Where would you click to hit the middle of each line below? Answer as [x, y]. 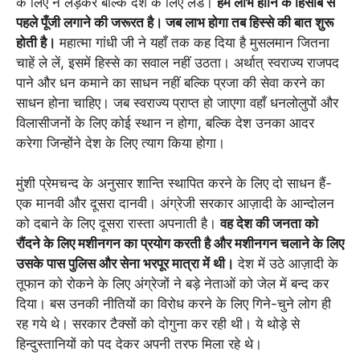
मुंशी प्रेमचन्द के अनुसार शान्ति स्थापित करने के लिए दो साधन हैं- [174, 184]
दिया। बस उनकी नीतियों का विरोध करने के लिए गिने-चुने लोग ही [174, 304]
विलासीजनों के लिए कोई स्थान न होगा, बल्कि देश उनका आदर [165, 123]
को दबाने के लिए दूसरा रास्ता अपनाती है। [118, 224]
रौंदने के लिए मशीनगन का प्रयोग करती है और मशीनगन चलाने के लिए [180, 244]
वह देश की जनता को [269, 224]
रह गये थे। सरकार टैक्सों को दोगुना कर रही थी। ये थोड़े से [158, 324]
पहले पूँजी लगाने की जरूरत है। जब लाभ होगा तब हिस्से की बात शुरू [175, 22]
